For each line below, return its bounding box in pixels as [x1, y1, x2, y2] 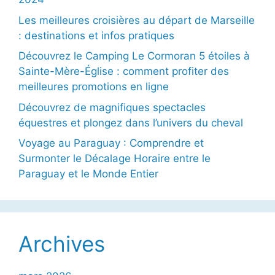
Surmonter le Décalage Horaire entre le [18, 152, 211, 165]
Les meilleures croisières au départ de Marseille [18, 14, 255, 26]
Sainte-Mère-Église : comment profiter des [18, 65, 229, 78]
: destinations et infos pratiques [18, 29, 174, 42]
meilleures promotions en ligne [18, 80, 169, 93]
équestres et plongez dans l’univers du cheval [18, 116, 243, 129]
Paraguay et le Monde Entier [18, 168, 158, 180]
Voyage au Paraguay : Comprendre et [18, 137, 204, 150]
